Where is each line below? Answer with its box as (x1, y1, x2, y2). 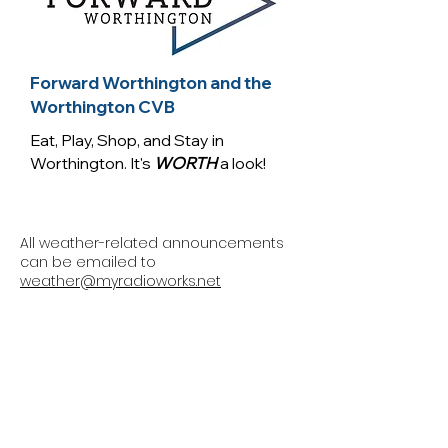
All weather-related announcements (20, 233, 284, 253)
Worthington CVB (30, 96, 175, 117)
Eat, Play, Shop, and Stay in (30, 130, 224, 150)
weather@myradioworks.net (20, 271, 221, 291)
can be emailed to (20, 252, 156, 272)
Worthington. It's (30, 153, 154, 173)
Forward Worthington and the (30, 72, 272, 93)
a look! (217, 153, 266, 173)
